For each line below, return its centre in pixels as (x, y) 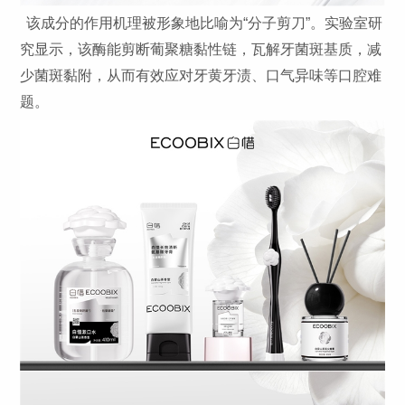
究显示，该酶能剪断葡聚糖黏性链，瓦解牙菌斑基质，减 (201, 50)
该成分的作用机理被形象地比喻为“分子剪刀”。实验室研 (205, 24)
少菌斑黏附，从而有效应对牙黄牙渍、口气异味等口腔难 (201, 76)
